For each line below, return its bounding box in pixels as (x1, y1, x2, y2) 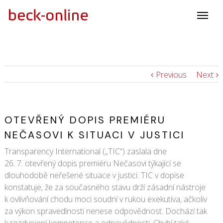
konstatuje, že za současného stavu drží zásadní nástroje (4, 182, 206, 193)
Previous (156, 69, 187, 80)
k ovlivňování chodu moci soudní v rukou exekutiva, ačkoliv (4, 194, 207, 205)
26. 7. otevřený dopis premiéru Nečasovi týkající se (4, 158, 181, 169)
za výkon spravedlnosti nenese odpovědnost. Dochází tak (4, 206, 207, 217)
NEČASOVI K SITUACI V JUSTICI (4, 128, 185, 141)
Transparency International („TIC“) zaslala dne (4, 146, 167, 157)
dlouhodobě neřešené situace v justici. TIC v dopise (4, 170, 184, 181)
